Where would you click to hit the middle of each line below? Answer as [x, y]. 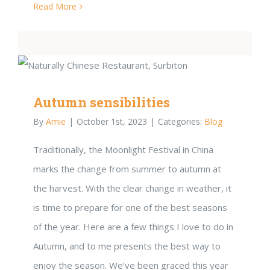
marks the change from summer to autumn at [127, 168]
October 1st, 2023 [112, 121]
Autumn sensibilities [102, 102]
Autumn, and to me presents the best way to [127, 246]
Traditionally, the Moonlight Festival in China [123, 149]
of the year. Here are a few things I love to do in [133, 226]
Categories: [181, 121]
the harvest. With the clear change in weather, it [132, 188]
